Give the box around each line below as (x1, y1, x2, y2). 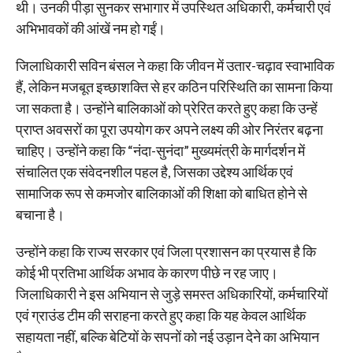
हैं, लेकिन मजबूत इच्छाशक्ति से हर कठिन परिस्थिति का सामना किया (15, 77, 333, 95)
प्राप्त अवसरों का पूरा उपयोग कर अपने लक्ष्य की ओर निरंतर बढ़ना (15, 120, 323, 138)
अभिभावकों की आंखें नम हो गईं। (15, 19, 165, 37)
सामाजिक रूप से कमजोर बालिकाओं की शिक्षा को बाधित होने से (15, 184, 307, 202)
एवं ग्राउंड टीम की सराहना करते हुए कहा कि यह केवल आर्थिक (15, 306, 306, 324)
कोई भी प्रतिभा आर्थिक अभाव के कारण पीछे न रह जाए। (15, 263, 278, 281)
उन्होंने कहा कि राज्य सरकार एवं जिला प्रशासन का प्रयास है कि (15, 242, 316, 260)
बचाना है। (15, 205, 65, 223)
